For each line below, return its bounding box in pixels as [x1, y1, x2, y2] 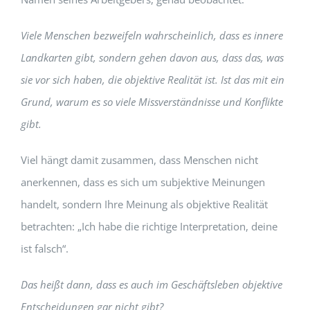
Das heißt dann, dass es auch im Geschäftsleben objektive [20, 277, 282, 291]
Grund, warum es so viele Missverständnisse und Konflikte [20, 94, 283, 109]
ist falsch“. [20, 241, 69, 255]
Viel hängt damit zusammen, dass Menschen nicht [20, 152, 258, 167]
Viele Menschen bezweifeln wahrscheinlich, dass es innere [20, 28, 283, 42]
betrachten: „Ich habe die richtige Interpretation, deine [20, 219, 277, 233]
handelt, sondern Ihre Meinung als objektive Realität [20, 197, 268, 211]
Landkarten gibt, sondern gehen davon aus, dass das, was [20, 50, 284, 64]
